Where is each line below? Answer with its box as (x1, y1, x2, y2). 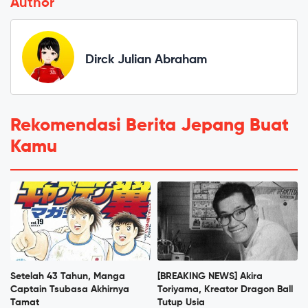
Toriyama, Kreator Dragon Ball (157, 285, 293, 295)
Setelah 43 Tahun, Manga (10, 272, 125, 282)
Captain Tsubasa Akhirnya (10, 285, 129, 295)
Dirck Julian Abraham (85, 53, 207, 66)
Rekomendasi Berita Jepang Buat (10, 117, 289, 135)
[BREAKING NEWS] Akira (157, 272, 263, 282)
